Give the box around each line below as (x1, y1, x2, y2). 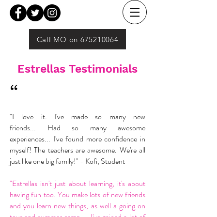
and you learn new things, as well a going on (10, 200, 145, 211)
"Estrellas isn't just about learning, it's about (10, 178, 145, 189)
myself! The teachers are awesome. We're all (10, 144, 145, 155)
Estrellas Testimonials (17, 62, 138, 76)
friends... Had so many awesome (10, 122, 145, 133)
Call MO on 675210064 (36, 34, 119, 44)
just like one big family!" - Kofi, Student (10, 155, 125, 167)
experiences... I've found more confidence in (10, 133, 145, 144)
